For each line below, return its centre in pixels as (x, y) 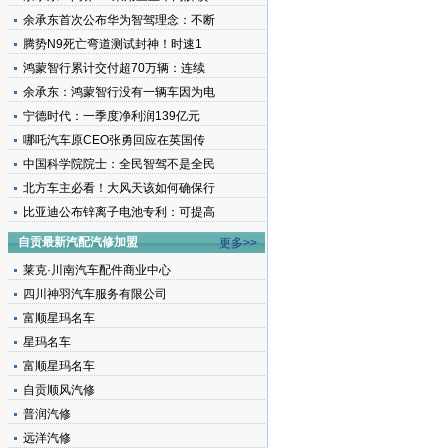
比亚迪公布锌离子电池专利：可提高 (119, 212)
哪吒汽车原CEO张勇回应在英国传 (114, 140)
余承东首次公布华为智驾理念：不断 (119, 20)
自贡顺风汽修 (59, 390)
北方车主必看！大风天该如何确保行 (119, 188)
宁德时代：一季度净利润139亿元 (111, 116)
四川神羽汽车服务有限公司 (95, 294)
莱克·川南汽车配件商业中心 (97, 270)
